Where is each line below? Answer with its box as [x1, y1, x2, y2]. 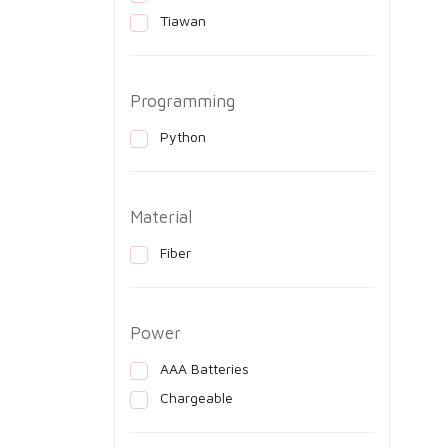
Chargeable [160, 388, 233, 406]
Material [130, 206, 192, 227]
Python [160, 127, 206, 145]
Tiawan [160, 11, 206, 29]
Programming [130, 90, 235, 111]
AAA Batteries [160, 359, 249, 377]
